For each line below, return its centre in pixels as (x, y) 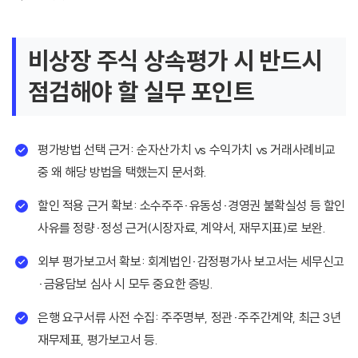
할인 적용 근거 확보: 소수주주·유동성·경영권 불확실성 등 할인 (192, 206)
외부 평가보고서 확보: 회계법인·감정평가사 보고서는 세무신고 (191, 262)
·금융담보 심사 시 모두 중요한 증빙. (125, 284)
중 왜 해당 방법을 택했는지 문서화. (123, 172)
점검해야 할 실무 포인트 (141, 92)
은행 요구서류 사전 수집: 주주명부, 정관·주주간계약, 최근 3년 (189, 318)
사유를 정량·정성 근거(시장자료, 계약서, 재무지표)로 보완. (182, 228)
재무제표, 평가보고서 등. (98, 340)
